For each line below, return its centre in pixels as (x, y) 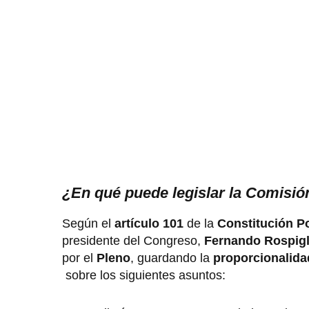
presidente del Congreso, (133, 240)
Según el (88, 223)
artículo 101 (149, 223)
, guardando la (172, 258)
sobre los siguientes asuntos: (144, 275)
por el (79, 258)
